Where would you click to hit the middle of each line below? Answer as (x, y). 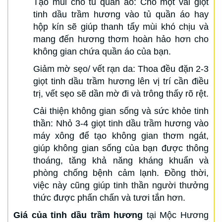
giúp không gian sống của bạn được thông (121, 148)
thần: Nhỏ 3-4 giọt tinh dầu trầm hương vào (121, 123)
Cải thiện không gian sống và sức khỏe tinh (121, 111)
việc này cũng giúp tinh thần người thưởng (121, 185)
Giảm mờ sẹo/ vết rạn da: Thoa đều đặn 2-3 (121, 69)
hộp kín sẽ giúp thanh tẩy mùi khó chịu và (121, 27)
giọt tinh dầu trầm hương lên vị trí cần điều (121, 81)
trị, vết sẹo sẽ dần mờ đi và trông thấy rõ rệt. (121, 93)
